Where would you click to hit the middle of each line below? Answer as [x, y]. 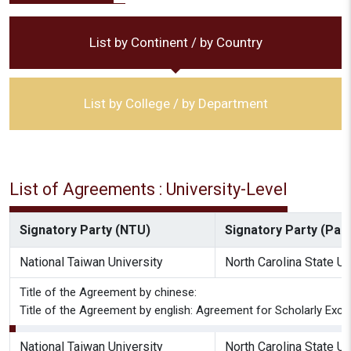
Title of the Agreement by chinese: [108, 292]
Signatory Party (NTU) [85, 230]
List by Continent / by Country [175, 42]
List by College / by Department [175, 103]
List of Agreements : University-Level [148, 189]
